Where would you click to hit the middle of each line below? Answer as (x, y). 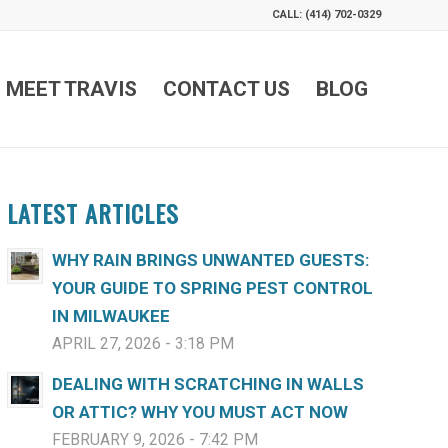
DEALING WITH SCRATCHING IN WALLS (207, 384)
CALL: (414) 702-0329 (326, 14)
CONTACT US (226, 89)
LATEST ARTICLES (92, 213)
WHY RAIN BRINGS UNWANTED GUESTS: (210, 260)
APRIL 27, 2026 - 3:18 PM (142, 343)
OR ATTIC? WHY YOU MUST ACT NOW (199, 412)
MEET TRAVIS (71, 89)
